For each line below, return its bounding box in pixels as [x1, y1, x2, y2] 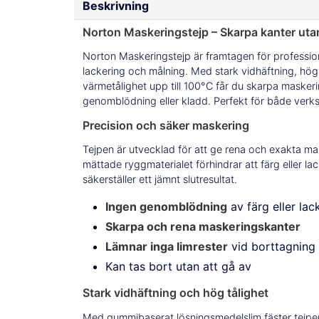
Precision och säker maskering [83, 117, 249, 132]
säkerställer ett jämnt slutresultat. [83, 173, 237, 186]
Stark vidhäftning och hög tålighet [83, 286, 268, 300]
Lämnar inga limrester [105, 239, 228, 254]
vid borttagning [228, 239, 315, 254]
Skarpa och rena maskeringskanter [105, 219, 300, 234]
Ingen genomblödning [105, 199, 227, 214]
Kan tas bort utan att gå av [105, 259, 251, 274]
